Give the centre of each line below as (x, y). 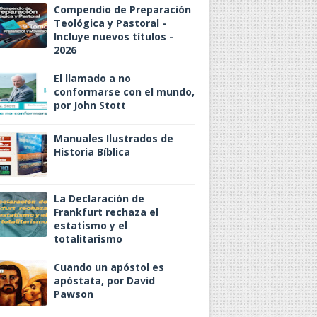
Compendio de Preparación (122, 10)
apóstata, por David (104, 281)
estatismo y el (91, 226)
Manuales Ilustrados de (114, 139)
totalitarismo (88, 239)
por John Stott (90, 105)
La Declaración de (99, 199)
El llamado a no (92, 79)
